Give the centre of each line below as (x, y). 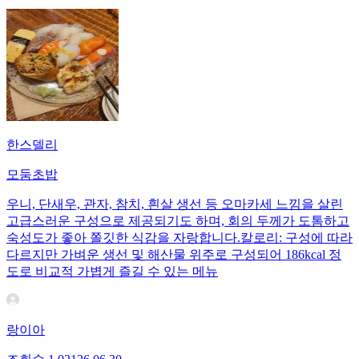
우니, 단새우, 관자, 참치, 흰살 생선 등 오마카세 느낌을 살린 (175, 204)
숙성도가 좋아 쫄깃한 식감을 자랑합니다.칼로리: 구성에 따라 (179, 238)
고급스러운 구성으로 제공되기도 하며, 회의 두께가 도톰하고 (178, 221)
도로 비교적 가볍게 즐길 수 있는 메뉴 (112, 272)
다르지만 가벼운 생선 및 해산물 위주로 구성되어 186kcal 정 (174, 255)
